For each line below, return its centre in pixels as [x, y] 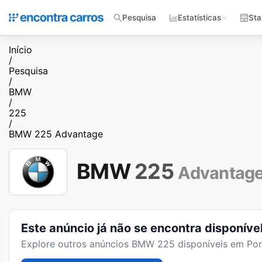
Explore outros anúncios [76, 244]
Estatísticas [200, 17]
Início [20, 50]
